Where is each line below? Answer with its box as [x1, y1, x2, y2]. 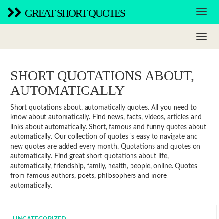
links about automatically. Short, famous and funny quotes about [10, 124, 206, 131]
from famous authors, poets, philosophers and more [10, 173, 167, 179]
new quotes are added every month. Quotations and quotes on [10, 143, 200, 150]
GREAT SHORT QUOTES [25, 7, 125, 19]
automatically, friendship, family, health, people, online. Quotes [10, 163, 197, 170]
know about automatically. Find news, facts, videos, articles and [10, 114, 202, 121]
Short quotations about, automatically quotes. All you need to [10, 104, 197, 111]
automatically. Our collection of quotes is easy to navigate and [10, 133, 198, 140]
